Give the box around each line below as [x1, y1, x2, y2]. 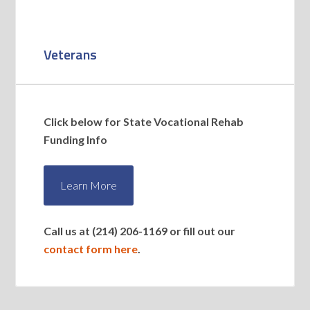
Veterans [44, 44, 98, 66]
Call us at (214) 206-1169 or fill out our [44, 224, 236, 238]
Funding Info [44, 133, 108, 147]
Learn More [60, 179, 118, 192]
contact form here [44, 242, 138, 256]
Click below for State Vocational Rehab [44, 115, 244, 129]
